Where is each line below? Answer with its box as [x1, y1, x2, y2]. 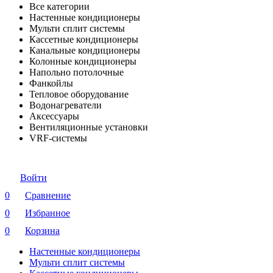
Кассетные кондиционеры [29, 34, 138, 44]
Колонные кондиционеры [29, 56, 136, 66]
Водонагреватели [29, 100, 102, 110]
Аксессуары [29, 111, 79, 121]
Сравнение [25, 190, 71, 200]
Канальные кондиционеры [29, 45, 140, 55]
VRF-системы [29, 133, 87, 143]
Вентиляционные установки [29, 122, 148, 132]
